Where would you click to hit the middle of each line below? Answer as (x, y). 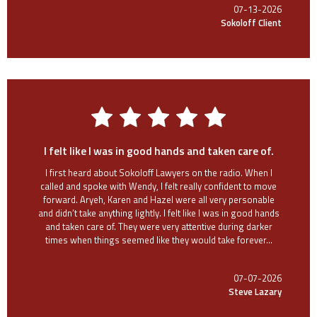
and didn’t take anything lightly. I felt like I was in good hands (158, 213)
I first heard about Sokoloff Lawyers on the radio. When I (158, 172)
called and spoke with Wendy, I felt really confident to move (158, 186)
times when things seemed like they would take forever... (158, 240)
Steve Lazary (255, 291)
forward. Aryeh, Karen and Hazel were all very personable (158, 199)
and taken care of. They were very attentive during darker (158, 226)
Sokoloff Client (251, 22)
